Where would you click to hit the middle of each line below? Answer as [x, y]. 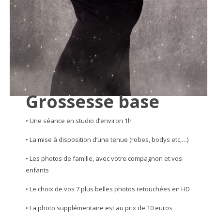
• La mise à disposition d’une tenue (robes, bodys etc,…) [107, 140]
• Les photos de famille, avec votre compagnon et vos [104, 159]
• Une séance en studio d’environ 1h [78, 121]
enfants [37, 170]
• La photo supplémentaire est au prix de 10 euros [99, 208]
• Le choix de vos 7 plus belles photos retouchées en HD [108, 189]
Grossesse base [92, 102]
